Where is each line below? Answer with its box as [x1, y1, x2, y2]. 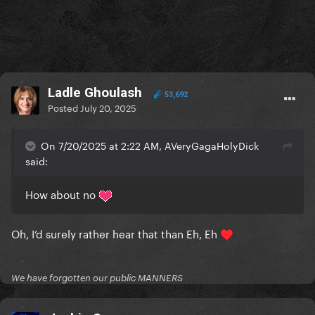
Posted [48, 100, 80, 115]
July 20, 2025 [80, 100, 136, 115]
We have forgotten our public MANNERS [11, 272, 183, 284]
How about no [25, 185, 98, 202]
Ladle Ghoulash [48, 84, 142, 101]
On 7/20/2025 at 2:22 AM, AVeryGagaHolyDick [41, 137, 259, 153]
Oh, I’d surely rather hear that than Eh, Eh [11, 224, 220, 242]
